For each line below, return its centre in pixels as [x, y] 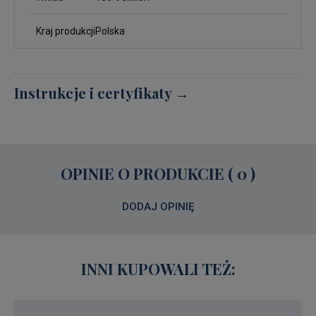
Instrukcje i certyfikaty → [102, 92]
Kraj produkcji [66, 31]
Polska [110, 31]
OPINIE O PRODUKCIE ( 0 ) [158, 173]
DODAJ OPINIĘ [158, 206]
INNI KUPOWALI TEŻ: [158, 268]
